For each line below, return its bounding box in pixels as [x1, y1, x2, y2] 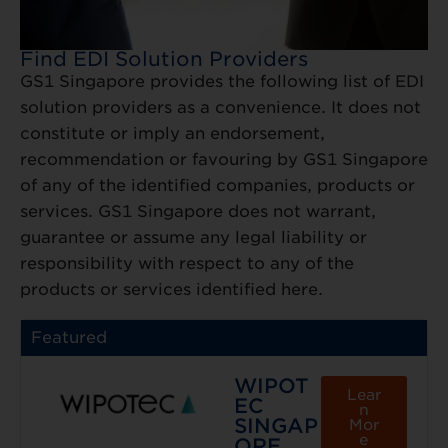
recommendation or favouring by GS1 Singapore [20, 150, 428, 170]
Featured [31, 328, 107, 348]
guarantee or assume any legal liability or [20, 228, 367, 248]
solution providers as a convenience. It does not [20, 98, 421, 118]
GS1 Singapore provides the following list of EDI [20, 72, 424, 92]
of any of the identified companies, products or [20, 176, 415, 196]
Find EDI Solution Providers [20, 47, 308, 72]
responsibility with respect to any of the [20, 254, 354, 274]
